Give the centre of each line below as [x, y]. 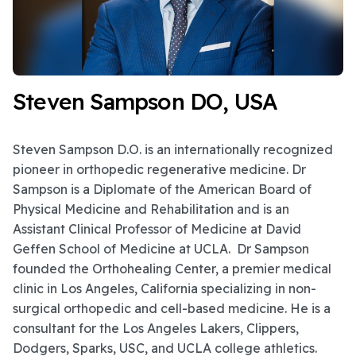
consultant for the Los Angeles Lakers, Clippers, [156, 329]
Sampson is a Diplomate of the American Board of [162, 190]
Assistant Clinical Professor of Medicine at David [157, 229]
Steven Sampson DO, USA [145, 102]
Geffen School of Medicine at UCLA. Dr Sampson [161, 249]
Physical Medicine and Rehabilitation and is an [151, 209]
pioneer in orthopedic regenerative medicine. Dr [159, 170]
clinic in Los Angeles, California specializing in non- [164, 289]
